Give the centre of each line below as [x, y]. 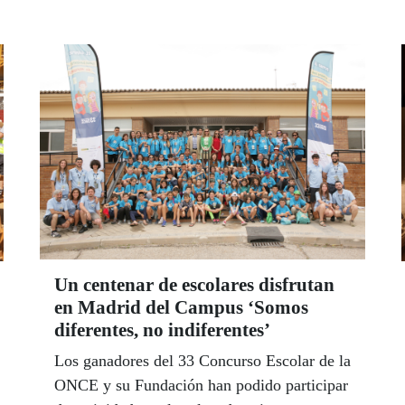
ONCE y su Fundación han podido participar [201, 385]
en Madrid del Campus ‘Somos [181, 307]
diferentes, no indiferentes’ [162, 330]
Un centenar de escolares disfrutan [194, 284]
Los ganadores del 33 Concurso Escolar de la [202, 360]
